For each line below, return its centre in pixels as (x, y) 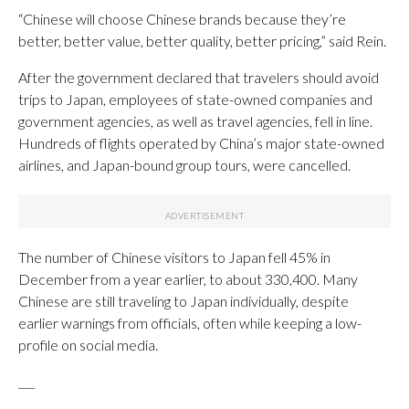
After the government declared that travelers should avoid (199, 77)
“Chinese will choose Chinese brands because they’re (182, 18)
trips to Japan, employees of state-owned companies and (195, 99)
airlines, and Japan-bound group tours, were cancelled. (184, 164)
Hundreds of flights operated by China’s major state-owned (201, 142)
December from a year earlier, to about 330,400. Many (188, 278)
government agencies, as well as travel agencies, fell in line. (195, 121)
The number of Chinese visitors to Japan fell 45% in (174, 257)
